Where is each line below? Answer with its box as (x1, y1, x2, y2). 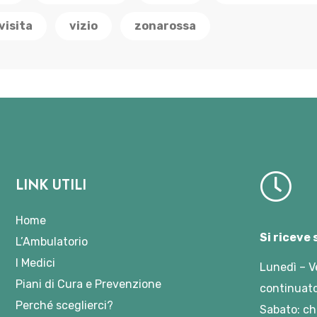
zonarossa (134, 19, 196, 33)
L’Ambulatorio (16, 235, 88, 248)
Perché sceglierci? (16, 299, 114, 312)
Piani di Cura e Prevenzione (16, 277, 162, 291)
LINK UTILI (16, 175, 87, 195)
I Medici (16, 256, 56, 270)
